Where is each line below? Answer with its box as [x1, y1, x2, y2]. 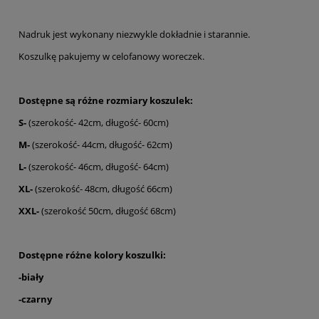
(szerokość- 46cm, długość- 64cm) [26, 160, 169, 174]
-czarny [19, 293, 52, 306]
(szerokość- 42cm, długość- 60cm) [28, 116, 169, 130]
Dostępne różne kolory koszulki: [19, 249, 166, 262]
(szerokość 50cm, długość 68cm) [39, 204, 176, 218]
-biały [19, 271, 43, 284]
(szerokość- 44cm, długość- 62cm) [30, 138, 172, 152]
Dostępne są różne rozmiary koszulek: [19, 94, 193, 108]
